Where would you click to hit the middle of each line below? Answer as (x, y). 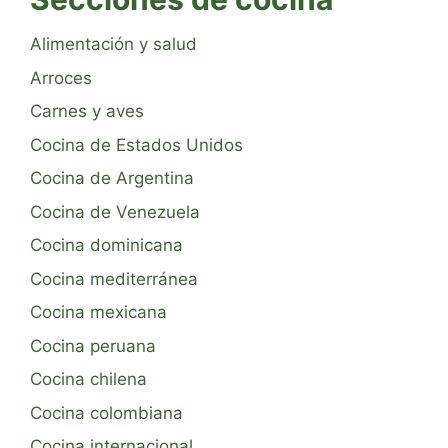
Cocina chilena (88, 379)
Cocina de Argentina (112, 178)
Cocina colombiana (106, 412)
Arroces (61, 77)
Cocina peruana (93, 345)
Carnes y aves (87, 111)
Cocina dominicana (106, 245)
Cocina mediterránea (114, 278)
